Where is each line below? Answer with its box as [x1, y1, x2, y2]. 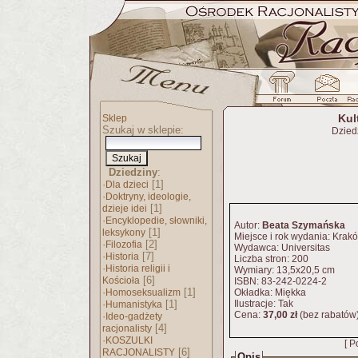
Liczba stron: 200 [234, 253, 308, 265]
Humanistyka [105, 299, 162, 310]
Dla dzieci [105, 179, 149, 190]
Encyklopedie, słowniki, [105, 215, 207, 226]
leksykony [102, 227, 145, 238]
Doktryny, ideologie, [105, 191, 191, 202]
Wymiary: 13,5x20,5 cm [234, 265, 335, 276]
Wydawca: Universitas [234, 242, 330, 253]
